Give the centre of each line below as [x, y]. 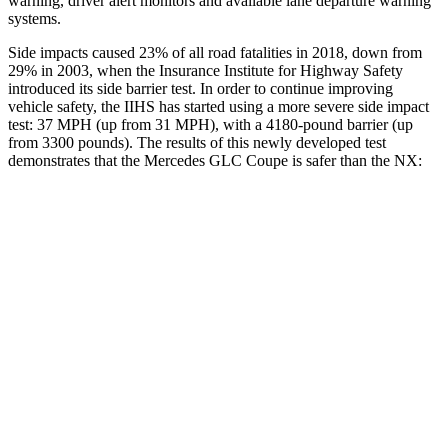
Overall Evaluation [129, 269]
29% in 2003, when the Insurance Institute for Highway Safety [205, 70]
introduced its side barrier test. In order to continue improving [200, 88]
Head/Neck [129, 407]
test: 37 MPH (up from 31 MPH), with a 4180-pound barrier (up [210, 124]
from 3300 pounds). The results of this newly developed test [197, 142]
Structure [129, 315]
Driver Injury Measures [293, 361]
